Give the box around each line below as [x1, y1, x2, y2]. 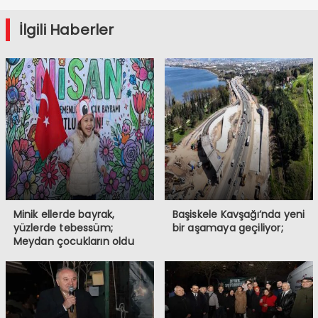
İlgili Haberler [18, 20, 114, 40]
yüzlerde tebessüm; [13, 221, 114, 235]
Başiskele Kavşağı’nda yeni [172, 207, 305, 221]
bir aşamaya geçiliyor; [172, 221, 283, 235]
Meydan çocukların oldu [13, 234, 134, 248]
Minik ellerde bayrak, [13, 207, 115, 221]
